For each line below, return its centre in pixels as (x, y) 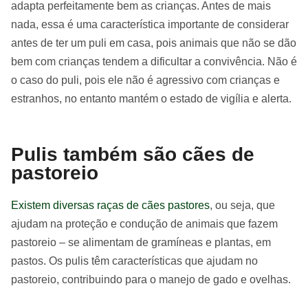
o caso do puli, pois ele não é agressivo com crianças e (145, 80)
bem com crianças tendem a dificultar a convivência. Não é (154, 62)
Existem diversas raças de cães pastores (110, 205)
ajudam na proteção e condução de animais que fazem (144, 224)
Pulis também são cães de (133, 154)
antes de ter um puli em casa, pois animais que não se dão (154, 43)
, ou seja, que (242, 205)
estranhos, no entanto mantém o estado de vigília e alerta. (151, 99)
